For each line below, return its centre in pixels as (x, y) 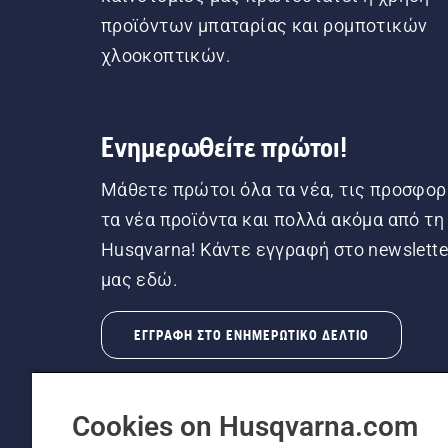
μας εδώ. (139, 279)
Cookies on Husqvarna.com (245, 426)
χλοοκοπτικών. (165, 55)
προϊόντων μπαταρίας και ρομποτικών (264, 25)
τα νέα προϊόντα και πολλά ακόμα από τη (272, 219)
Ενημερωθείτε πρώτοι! (223, 146)
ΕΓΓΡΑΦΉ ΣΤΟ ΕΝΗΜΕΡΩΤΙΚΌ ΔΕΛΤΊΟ (251, 334)
